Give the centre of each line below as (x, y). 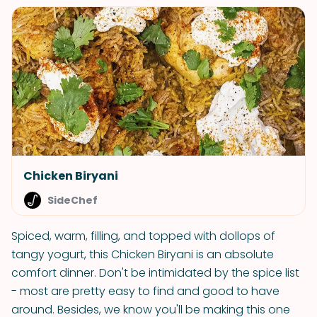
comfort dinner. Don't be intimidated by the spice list (155, 273)
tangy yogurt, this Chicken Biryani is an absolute (143, 254)
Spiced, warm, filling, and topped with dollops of (143, 236)
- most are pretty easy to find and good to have (145, 291)
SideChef (73, 200)
